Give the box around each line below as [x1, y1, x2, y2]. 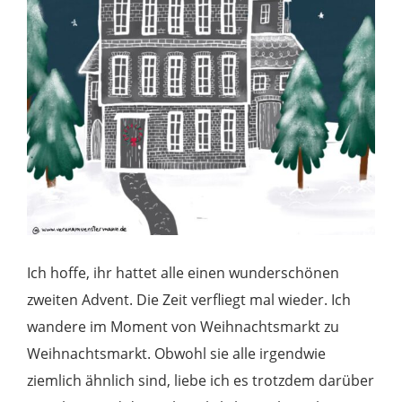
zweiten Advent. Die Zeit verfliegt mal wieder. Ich [27, 290, 351, 310]
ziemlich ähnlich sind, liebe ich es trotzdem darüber [27, 371, 374, 390]
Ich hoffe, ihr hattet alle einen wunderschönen [27, 263, 339, 283]
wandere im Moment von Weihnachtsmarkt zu [27, 317, 339, 336]
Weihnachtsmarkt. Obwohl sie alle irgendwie [27, 344, 326, 363]
